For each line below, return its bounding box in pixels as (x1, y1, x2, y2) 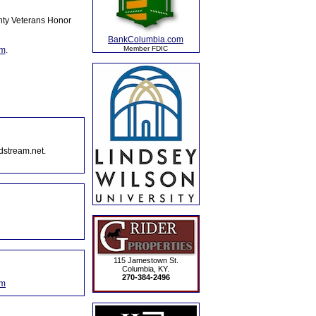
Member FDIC (123, 44, 168, 52)
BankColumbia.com (108, 35, 183, 44)
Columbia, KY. (122, 265, 169, 273)
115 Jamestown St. (113, 256, 178, 265)
